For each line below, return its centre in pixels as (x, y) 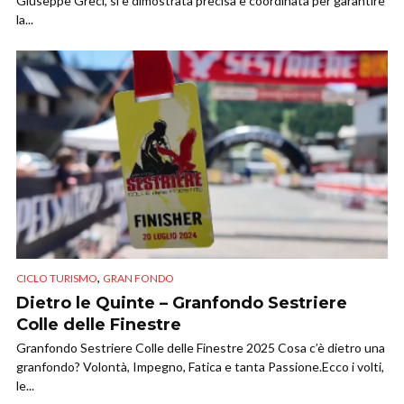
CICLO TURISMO (57, 279)
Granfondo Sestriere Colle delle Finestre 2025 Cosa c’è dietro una (201, 348)
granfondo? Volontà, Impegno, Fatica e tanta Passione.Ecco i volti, (200, 367)
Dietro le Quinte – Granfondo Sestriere (182, 303)
